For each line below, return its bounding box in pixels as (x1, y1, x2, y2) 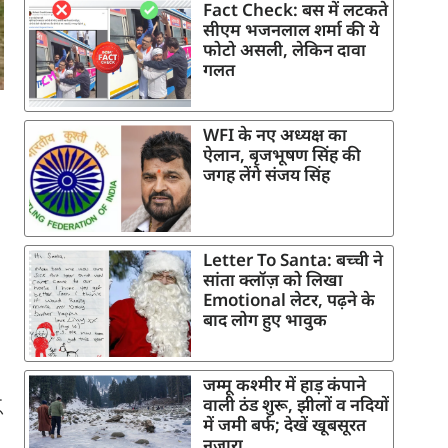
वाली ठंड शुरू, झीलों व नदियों (203, 393, 389, 417)
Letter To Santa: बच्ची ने (203, 248, 383, 272)
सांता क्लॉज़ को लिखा (203, 268, 343, 292)
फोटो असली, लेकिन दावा (203, 38, 366, 62)
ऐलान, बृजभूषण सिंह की (203, 143, 361, 167)
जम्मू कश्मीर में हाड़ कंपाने (203, 373, 366, 397)
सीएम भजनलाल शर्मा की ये (203, 18, 379, 42)
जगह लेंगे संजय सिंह (203, 163, 330, 187)
